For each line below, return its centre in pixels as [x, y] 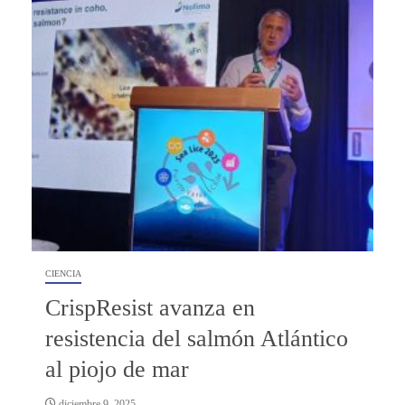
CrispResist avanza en [150, 307]
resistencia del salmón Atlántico [197, 338]
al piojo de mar [117, 369]
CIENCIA [63, 273]
